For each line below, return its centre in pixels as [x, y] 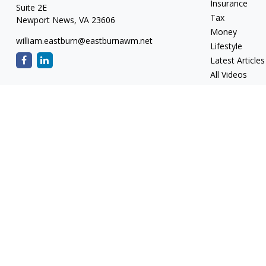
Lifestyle [227, 46]
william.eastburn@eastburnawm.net [84, 40]
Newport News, [46, 20]
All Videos [229, 74]
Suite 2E [31, 7]
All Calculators [237, 88]
